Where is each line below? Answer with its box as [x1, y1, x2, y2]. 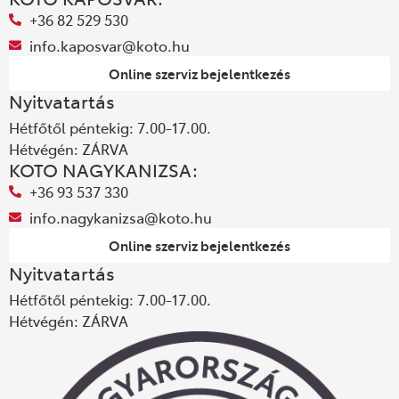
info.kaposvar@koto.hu [28, 36, 190, 55]
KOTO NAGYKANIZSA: [9, 158, 198, 182]
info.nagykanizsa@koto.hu [28, 208, 212, 227]
